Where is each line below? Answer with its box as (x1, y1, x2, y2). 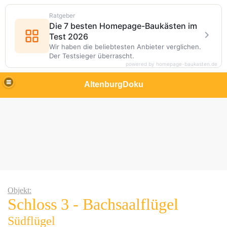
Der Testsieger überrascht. (49, 52, 134, 60)
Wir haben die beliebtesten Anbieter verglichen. (49, 43, 201, 51)
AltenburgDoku (84, 80, 143, 89)
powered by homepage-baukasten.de (126, 61, 217, 67)
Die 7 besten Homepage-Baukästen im (49, 21, 197, 31)
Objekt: (8, 186, 31, 195)
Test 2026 (49, 31, 88, 42)
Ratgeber (49, 12, 75, 19)
